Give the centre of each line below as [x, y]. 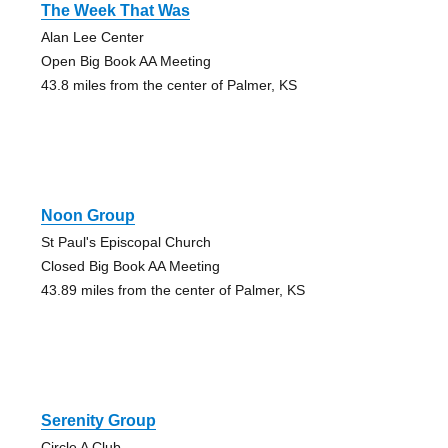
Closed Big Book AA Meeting [130, 266]
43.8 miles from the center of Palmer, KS [168, 85]
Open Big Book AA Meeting [125, 61]
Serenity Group [98, 421]
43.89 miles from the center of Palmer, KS [172, 290]
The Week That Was [115, 11]
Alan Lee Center [92, 37]
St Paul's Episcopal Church [125, 242]
